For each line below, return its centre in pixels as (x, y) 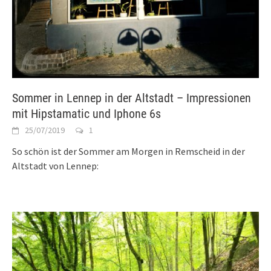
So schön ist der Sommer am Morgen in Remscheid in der (129, 152)
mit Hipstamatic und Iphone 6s (87, 114)
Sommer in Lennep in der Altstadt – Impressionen (132, 98)
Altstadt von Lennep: (55, 166)
